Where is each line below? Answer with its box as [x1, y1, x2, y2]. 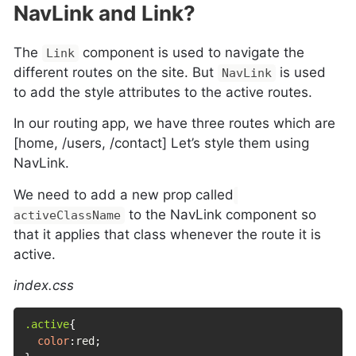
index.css [14, 277, 75, 294]
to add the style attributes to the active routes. [14, 83, 313, 100]
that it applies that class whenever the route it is [14, 226, 322, 242]
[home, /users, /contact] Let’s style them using [14, 135, 310, 152]
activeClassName [14, 207, 122, 222]
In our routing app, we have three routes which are [14, 115, 336, 132]
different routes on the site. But [14, 64, 219, 80]
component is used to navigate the [78, 44, 304, 60]
